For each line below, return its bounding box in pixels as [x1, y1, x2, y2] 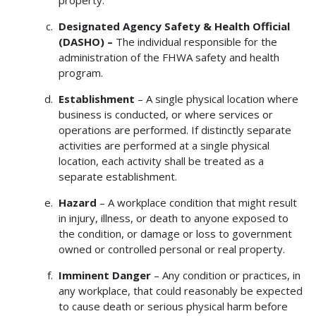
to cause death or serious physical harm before [58, 298, 288, 313]
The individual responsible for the [115, 34, 277, 49]
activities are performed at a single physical [58, 138, 269, 152]
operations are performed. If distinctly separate [58, 122, 291, 137]
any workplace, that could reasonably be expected [58, 283, 303, 298]
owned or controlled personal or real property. [58, 241, 285, 256]
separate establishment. [58, 169, 177, 183]
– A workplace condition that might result [96, 195, 297, 209]
